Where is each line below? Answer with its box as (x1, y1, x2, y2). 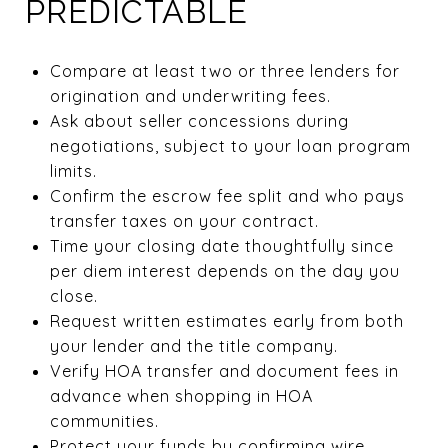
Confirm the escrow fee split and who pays (49, 185, 405, 206)
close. (49, 285, 98, 306)
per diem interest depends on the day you (49, 260, 400, 281)
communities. (49, 410, 159, 431)
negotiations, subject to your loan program (49, 135, 411, 156)
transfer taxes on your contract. (49, 210, 319, 231)
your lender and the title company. (49, 335, 338, 356)
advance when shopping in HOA (49, 385, 313, 406)
